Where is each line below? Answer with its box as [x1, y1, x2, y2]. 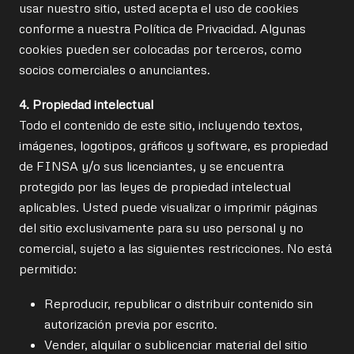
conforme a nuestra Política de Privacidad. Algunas [19, 21, 306, 36]
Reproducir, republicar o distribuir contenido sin [44, 296, 313, 311]
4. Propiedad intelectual [19, 96, 153, 112]
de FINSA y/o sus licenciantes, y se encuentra [19, 158, 284, 174]
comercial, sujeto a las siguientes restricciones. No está [19, 240, 332, 256]
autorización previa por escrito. [44, 316, 217, 332]
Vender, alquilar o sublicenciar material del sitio [44, 337, 307, 352]
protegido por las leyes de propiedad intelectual [19, 179, 291, 194]
